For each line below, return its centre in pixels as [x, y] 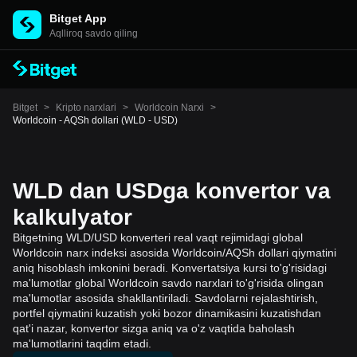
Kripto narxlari [86, 108]
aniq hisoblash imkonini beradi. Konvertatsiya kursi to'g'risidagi [170, 268]
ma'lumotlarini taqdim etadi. [82, 343]
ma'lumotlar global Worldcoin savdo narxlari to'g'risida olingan [168, 283]
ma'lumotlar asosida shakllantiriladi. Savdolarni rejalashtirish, [165, 298]
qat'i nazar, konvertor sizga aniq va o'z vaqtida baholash [154, 328]
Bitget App [78, 18]
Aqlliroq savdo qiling [94, 33]
